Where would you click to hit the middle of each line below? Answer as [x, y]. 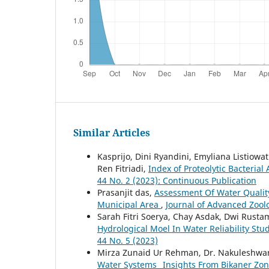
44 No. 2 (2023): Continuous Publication [177, 180]
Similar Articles [112, 132]
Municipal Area [129, 204]
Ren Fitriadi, [123, 168]
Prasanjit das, [126, 192]
